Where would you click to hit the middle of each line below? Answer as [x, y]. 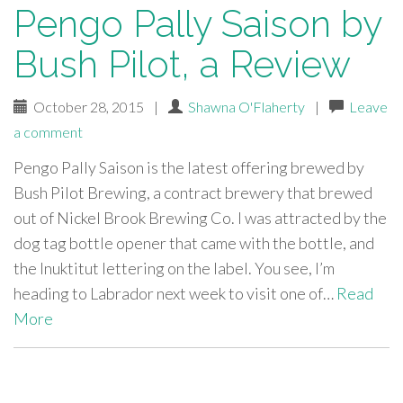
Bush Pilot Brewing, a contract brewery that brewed [193, 193]
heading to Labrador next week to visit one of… [175, 293]
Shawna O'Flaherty [246, 107]
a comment [48, 132]
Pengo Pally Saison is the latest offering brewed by [189, 167]
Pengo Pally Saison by [197, 24]
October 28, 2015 [87, 107]
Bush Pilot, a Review [182, 64]
